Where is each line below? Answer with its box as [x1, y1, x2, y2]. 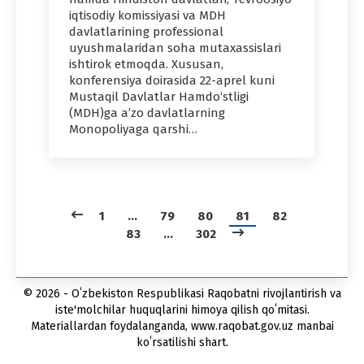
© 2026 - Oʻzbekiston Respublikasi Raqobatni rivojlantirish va [23, 286, 341, 301]
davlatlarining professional [69, 24, 223, 40]
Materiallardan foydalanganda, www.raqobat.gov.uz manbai [30, 318, 334, 333]
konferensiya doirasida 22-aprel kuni [69, 73, 275, 89]
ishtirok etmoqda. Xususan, [69, 57, 223, 72]
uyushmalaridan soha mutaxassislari [69, 41, 281, 56]
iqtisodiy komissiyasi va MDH [69, 8, 226, 24]
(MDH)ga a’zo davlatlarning [69, 106, 225, 121]
